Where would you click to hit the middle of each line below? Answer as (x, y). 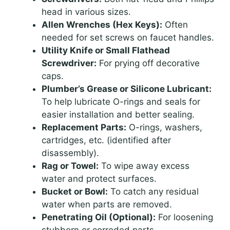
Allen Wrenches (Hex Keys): (102, 25)
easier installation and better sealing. (118, 115)
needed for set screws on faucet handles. (128, 38)
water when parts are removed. (107, 205)
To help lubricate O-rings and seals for (121, 102)
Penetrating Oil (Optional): (99, 217)
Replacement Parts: (84, 128)
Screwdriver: (69, 63)
